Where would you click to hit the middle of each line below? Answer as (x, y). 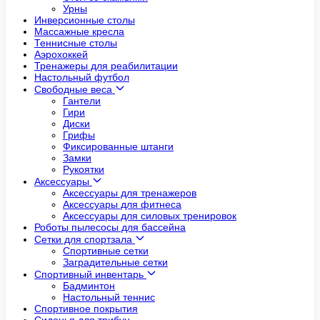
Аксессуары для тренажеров (130, 193)
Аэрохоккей (61, 55)
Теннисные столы (76, 43)
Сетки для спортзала (85, 240)
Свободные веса (75, 90)
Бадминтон (89, 286)
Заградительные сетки (115, 262)
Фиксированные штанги (118, 147)
